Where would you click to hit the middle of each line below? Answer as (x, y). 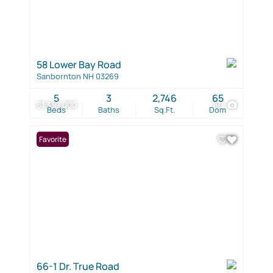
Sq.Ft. (164, 109)
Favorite (53, 139)
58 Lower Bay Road (79, 64)
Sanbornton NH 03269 (78, 76)
